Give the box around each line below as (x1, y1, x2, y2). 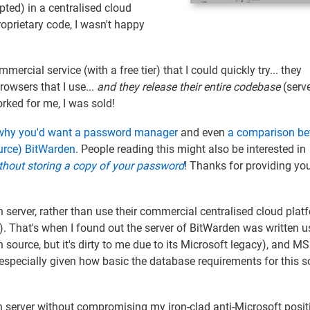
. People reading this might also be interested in (75, 142, 306, 156)
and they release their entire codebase (97, 80, 283, 93)
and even (178, 125, 228, 139)
